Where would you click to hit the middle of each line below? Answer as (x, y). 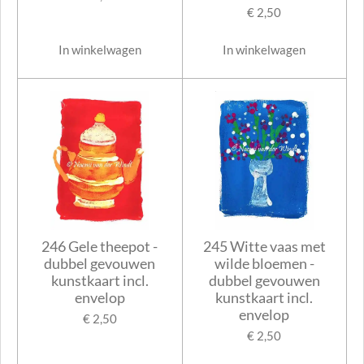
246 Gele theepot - (100, 247)
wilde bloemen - (264, 264)
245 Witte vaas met (264, 247)
